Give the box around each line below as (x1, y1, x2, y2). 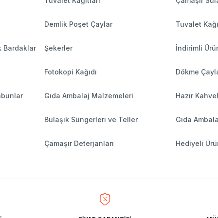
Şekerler (44, 44, 73, 53)
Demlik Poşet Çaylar (44, 20, 112, 29)
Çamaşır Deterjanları (44, 139, 114, 148)
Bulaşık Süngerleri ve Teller (44, 115, 138, 124)
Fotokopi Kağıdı (44, 68, 97, 76)
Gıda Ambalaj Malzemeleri (44, 91, 133, 100)
